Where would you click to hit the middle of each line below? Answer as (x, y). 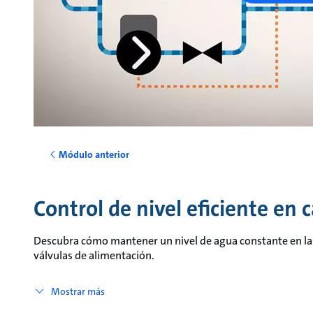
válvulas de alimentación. (94, 255)
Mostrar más (78, 291)
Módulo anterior (94, 154)
